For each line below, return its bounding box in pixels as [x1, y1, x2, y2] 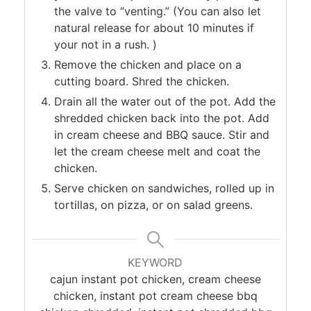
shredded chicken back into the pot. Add [53, 110, 269, 125]
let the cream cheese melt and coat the [53, 144, 260, 158]
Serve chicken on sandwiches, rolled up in [53, 180, 274, 195]
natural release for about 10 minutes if [53, 20, 254, 35]
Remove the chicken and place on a [53, 57, 242, 72]
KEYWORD [128, 255, 183, 269]
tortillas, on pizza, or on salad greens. [53, 197, 253, 212]
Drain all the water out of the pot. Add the [53, 94, 276, 108]
